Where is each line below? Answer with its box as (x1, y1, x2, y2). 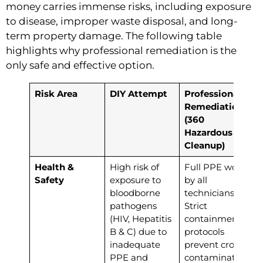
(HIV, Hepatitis (109, 213, 171, 225)
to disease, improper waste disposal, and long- (6, 15, 238, 28)
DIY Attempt (109, 88, 167, 100)
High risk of (109, 161, 159, 173)
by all (184, 174, 207, 186)
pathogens (109, 200, 157, 212)
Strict (184, 200, 207, 212)
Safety (34, 174, 64, 186)
